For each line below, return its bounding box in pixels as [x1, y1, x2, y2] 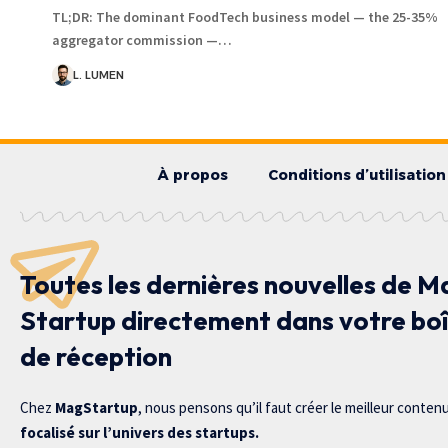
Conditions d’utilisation [268, 165, 446, 184]
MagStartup [55, 397, 138, 417]
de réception [20, 339, 172, 373]
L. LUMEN [72, 67, 124, 82]
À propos [158, 165, 228, 184]
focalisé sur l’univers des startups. [20, 422, 259, 442]
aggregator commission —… [52, 30, 232, 49]
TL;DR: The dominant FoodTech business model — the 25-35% [52, 7, 438, 26]
